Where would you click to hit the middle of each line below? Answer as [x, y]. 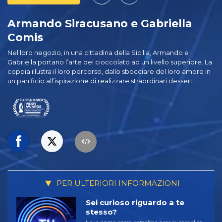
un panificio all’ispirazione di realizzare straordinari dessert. [101, 81]
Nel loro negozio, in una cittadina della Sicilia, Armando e [98, 53]
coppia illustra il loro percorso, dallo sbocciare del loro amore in [109, 72]
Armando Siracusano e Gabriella [100, 24]
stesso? [101, 212]
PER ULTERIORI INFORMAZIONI [117, 183]
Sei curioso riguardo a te [135, 202]
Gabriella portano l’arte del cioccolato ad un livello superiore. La [110, 62]
